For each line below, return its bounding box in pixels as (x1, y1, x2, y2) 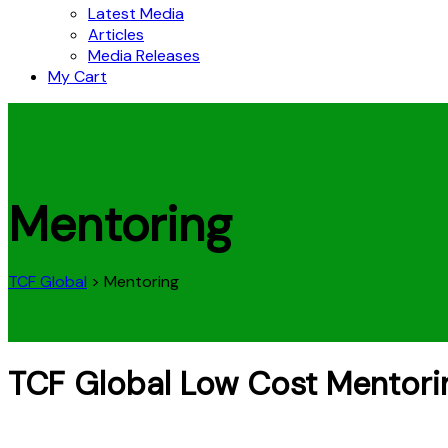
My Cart (48, 66, 107, 87)
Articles (88, 24, 144, 45)
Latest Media (88, 3, 184, 24)
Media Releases (88, 45, 200, 66)
